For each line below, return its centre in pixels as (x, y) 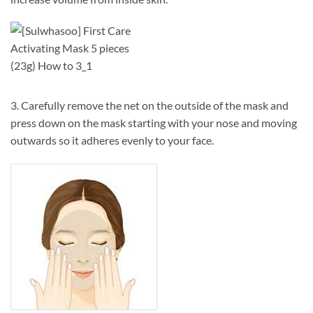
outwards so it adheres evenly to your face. (112, 140)
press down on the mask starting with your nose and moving (154, 123)
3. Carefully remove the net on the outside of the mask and (150, 105)
